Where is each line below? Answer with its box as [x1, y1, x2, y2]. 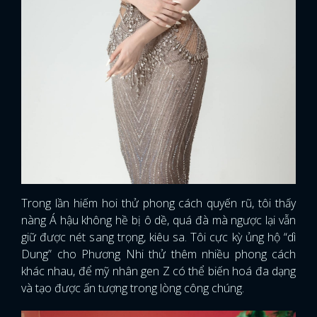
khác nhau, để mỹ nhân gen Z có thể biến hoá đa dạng [21, 263, 296, 279]
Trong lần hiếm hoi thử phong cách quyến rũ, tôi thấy [21, 195, 296, 211]
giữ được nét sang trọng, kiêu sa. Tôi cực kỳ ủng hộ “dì [21, 229, 296, 245]
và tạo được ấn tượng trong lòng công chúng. [21, 279, 247, 296]
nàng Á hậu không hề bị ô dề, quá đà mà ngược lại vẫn [21, 212, 296, 228]
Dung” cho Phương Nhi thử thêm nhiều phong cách [21, 246, 296, 262]
